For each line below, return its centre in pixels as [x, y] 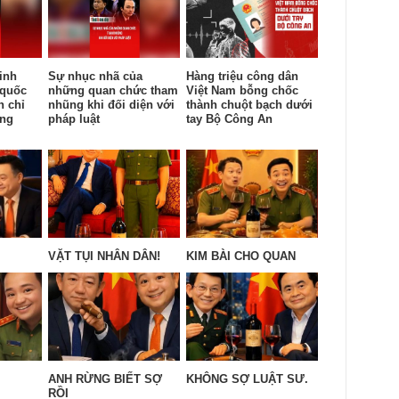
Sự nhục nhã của [95, 76]
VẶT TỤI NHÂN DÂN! [104, 256]
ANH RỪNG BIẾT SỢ [105, 379]
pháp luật [74, 118]
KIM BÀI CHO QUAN [241, 256]
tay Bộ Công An [229, 118]
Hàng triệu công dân [242, 76]
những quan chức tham [113, 90]
